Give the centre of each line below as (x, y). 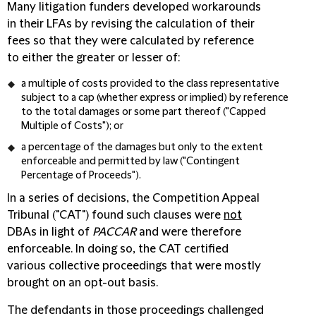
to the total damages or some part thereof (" (125, 113)
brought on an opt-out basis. (84, 283)
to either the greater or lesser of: (93, 58)
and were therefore (189, 232)
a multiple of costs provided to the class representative (150, 84)
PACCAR (114, 232)
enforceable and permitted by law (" (104, 162)
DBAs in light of (50, 232)
